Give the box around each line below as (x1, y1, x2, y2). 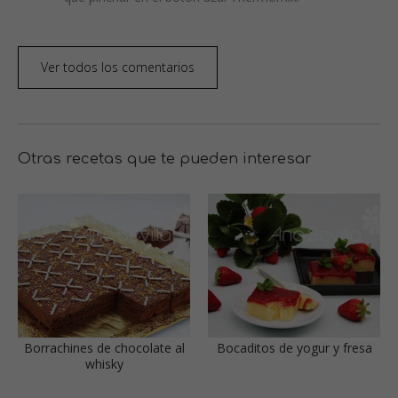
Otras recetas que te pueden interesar (18, 151, 312, 168)
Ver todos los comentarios (41, 59, 195, 76)
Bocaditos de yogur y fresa (216, 338, 372, 356)
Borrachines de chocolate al (23, 338, 185, 356)
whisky (84, 354, 123, 372)
